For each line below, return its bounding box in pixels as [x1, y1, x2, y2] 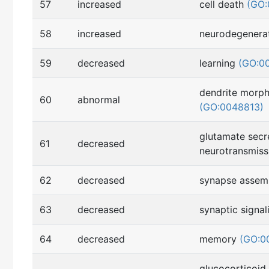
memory [199, 233, 240, 246]
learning [199, 57, 238, 70]
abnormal [77, 94, 120, 106]
